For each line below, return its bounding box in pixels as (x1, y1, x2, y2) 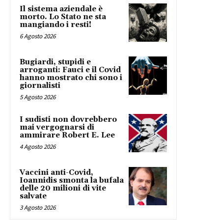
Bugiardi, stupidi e (20, 57, 91, 67)
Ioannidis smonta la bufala (20, 176, 124, 186)
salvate (20, 192, 47, 201)
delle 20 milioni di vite (20, 184, 106, 193)
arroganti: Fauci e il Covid (20, 65, 121, 75)
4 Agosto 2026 (20, 142, 55, 151)
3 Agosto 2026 (20, 203, 55, 212)
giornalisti (20, 81, 60, 91)
